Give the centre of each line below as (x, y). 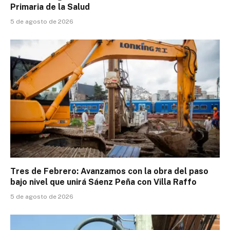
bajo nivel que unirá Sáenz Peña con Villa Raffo (103, 182)
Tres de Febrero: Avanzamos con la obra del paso (109, 171)
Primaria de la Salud (50, 7)
